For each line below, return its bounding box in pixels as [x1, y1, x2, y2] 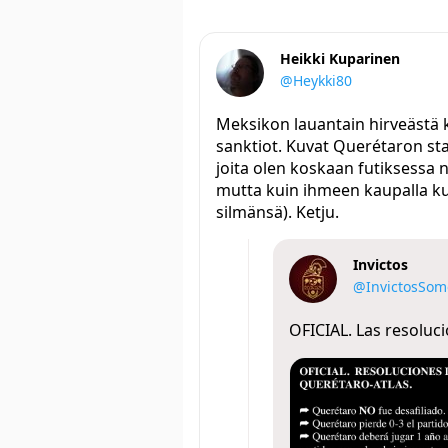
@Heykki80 [280, 71, 352, 91]
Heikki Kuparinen [280, 49, 400, 69]
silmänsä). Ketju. [216, 201, 339, 224]
